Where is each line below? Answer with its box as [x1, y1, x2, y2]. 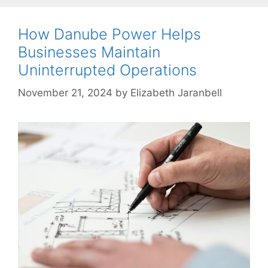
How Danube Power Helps [18, 25, 201, 43]
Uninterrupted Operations [18, 60, 197, 79]
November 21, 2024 [18, 87, 112, 99]
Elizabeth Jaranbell [130, 87, 222, 99]
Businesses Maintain [18, 42, 160, 61]
